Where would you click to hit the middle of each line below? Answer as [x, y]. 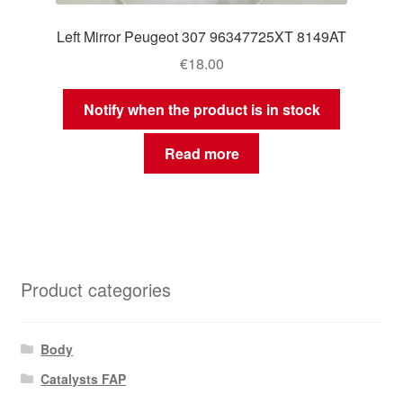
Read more [201, 153]
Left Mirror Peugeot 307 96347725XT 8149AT [201, 36]
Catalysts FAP [84, 378]
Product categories [95, 289]
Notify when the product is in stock [201, 110]
